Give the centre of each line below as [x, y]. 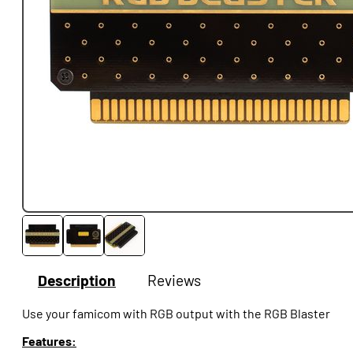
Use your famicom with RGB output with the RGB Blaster [176, 313]
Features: [49, 341]
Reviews [174, 280]
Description [77, 280]
